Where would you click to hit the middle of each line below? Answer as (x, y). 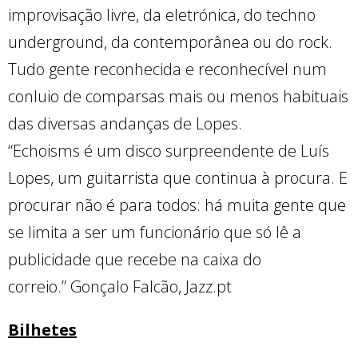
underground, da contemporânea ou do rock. (170, 42)
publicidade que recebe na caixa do (135, 259)
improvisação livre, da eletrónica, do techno (162, 15)
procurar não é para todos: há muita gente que (177, 205)
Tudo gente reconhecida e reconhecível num (167, 69)
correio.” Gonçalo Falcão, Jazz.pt (120, 286)
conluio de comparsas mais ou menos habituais (178, 96)
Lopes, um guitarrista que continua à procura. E (178, 178)
